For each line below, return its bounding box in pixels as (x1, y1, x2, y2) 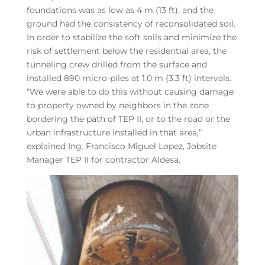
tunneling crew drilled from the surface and (26, 59, 207, 70)
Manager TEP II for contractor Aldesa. (26, 154, 180, 165)
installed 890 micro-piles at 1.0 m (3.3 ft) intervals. (26, 72, 234, 83)
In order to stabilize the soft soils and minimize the (26, 31, 237, 43)
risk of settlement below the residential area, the (26, 45, 227, 56)
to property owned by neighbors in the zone (26, 99, 209, 111)
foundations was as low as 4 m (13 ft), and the (26, 4, 214, 15)
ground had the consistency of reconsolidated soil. (26, 18, 238, 29)
